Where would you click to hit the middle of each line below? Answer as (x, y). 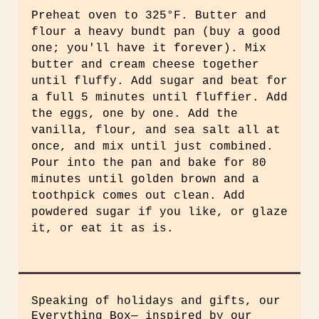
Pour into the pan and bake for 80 (149, 163)
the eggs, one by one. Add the (135, 114)
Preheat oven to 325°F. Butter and (149, 16)
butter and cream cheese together (145, 65)
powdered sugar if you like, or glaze (159, 212)
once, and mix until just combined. (152, 147)
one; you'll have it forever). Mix (149, 48)
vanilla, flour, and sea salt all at (156, 130)
